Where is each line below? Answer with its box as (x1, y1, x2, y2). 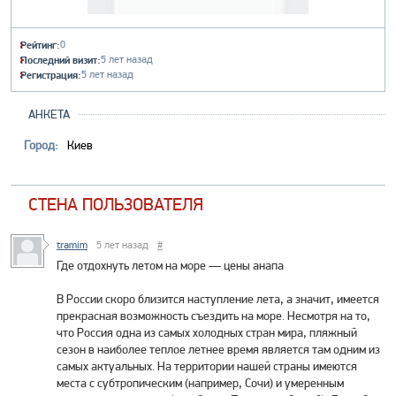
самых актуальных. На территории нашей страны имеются (57, 359, 357, 373)
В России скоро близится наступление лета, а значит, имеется (57, 292, 379, 306)
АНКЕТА (28, 107, 70, 121)
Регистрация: (20, 68, 81, 81)
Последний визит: (20, 53, 101, 66)
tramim (57, 239, 88, 251)
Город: (24, 138, 58, 152)
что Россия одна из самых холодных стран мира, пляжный (57, 325, 357, 339)
